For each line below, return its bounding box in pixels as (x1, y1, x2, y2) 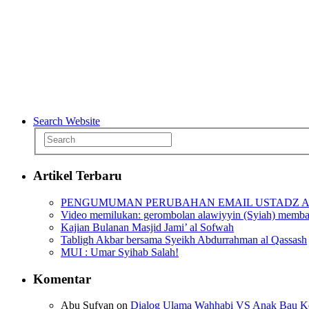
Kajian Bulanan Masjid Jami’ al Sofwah (61, 221, 234, 233)
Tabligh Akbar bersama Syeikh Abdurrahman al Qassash (61, 233, 307, 246)
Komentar (33, 271, 91, 286)
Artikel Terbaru (33, 168, 122, 183)
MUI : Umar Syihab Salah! (61, 246, 179, 258)
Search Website (33, 114, 100, 127)
